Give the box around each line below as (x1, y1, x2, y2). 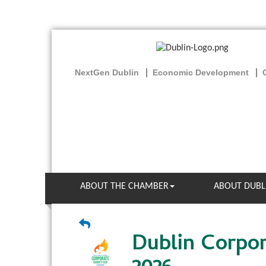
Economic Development (153, 68, 249, 78)
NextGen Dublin (75, 68, 139, 78)
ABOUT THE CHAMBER (80, 182, 169, 191)
